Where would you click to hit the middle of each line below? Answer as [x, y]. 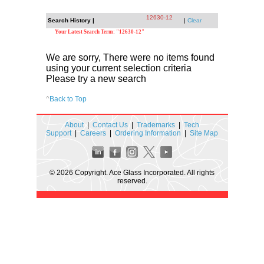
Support [59, 133]
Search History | [71, 20]
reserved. [132, 181]
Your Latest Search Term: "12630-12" [99, 32]
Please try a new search [96, 78]
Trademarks [156, 125]
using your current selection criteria [118, 68]
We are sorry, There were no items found [130, 57]
